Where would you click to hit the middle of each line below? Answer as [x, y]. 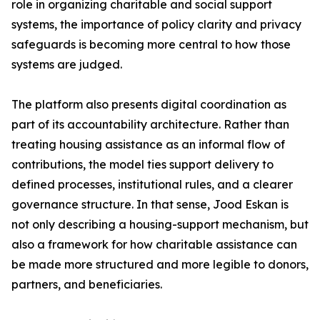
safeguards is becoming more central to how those [151, 45]
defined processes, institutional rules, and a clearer [152, 185]
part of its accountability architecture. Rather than [150, 125]
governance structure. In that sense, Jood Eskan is [150, 205]
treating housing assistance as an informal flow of [148, 145]
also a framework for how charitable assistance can [154, 245]
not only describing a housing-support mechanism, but [160, 225]
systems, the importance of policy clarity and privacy [156, 25]
